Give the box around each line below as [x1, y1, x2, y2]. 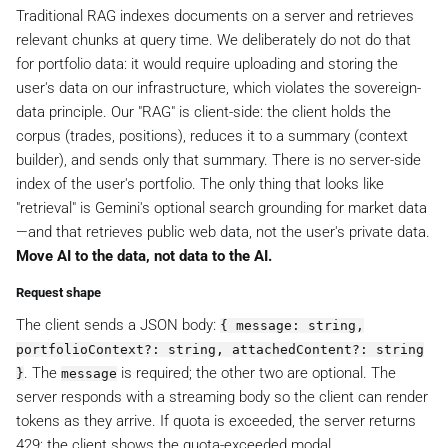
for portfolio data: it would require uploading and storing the [16, 54, 398, 73]
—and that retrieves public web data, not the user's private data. [16, 222, 430, 241]
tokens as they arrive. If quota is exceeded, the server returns [16, 411, 416, 430]
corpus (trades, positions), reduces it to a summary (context [16, 126, 408, 145]
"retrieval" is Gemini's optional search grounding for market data [16, 198, 427, 217]
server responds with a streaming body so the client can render [16, 387, 428, 406]
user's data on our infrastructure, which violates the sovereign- [16, 78, 421, 97]
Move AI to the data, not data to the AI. [16, 246, 272, 265]
